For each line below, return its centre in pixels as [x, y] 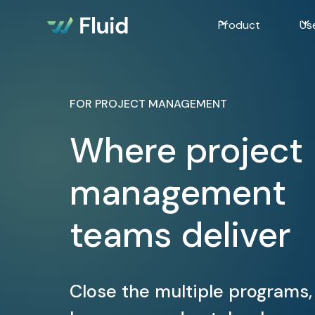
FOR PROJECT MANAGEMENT [149, 104]
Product [239, 25]
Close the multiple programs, [191, 291]
